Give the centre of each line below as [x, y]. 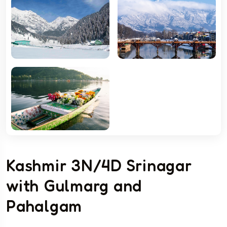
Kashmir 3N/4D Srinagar [99, 166]
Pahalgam [44, 206]
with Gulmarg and [74, 186]
